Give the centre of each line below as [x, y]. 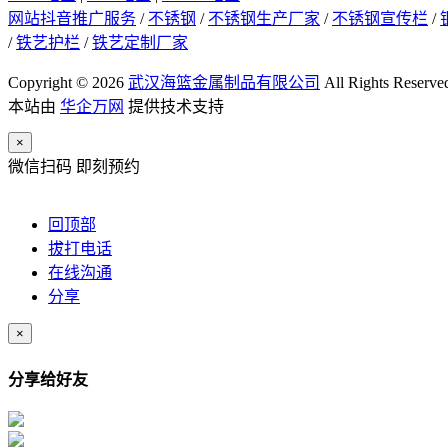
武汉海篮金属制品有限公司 [224, 83]
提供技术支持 [174, 107]
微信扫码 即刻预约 [74, 167]
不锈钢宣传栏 [380, 19]
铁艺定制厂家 [140, 43]
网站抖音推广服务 [72, 19]
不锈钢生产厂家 [264, 19]
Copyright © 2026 [68, 83]
